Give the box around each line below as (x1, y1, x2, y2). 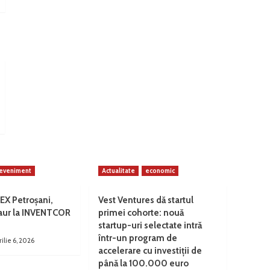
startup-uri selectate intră (98, 220, 202, 231)
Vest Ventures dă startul (98, 195, 193, 206)
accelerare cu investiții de (98, 245, 202, 257)
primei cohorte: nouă (98, 207, 184, 219)
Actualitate (102, 166, 135, 175)
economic (145, 166, 175, 175)
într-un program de (98, 233, 177, 244)
